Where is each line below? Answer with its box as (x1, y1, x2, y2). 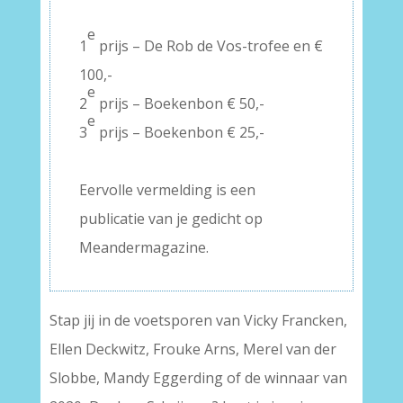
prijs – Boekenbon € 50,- (94, 94, 264, 113)
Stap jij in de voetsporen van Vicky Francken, (49, 310, 347, 330)
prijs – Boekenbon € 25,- (94, 122, 264, 142)
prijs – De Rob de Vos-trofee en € (94, 36, 323, 56)
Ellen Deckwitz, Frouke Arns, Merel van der (49, 339, 336, 359)
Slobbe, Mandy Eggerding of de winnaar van (49, 368, 347, 388)
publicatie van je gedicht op (78, 209, 263, 228)
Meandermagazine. (78, 237, 209, 257)
